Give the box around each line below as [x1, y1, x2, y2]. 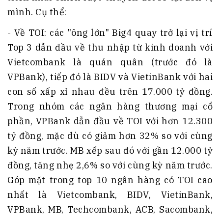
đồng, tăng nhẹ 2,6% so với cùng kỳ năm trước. [7, 160, 213, 171]
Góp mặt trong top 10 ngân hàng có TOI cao [7, 174, 213, 186]
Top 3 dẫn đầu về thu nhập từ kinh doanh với [7, 42, 213, 54]
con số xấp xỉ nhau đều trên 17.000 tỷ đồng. [7, 86, 213, 98]
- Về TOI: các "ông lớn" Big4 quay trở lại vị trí [7, 27, 213, 39]
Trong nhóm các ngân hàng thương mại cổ [7, 101, 213, 112]
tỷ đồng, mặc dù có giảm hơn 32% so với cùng [7, 130, 213, 142]
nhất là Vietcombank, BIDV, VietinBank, [7, 189, 213, 201]
